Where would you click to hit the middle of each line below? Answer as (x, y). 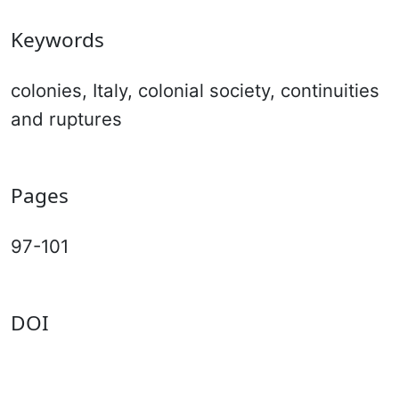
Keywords (57, 39)
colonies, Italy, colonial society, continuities (195, 90)
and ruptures (66, 118)
